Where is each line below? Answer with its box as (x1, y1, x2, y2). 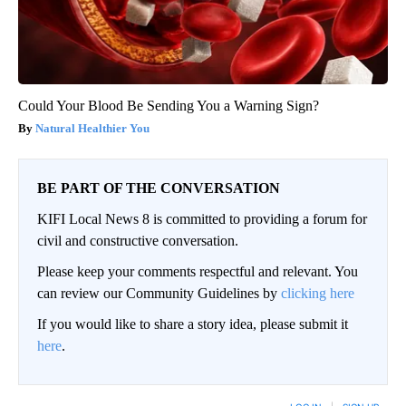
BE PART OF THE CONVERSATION (37, 180, 280, 197)
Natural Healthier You (35, 121, 150, 136)
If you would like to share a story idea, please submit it (37, 316, 348, 333)
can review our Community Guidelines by (37, 285, 281, 302)
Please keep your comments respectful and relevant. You (37, 264, 358, 280)
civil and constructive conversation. (37, 233, 238, 249)
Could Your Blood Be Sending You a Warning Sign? (18, 98, 319, 114)
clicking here (281, 285, 354, 302)
